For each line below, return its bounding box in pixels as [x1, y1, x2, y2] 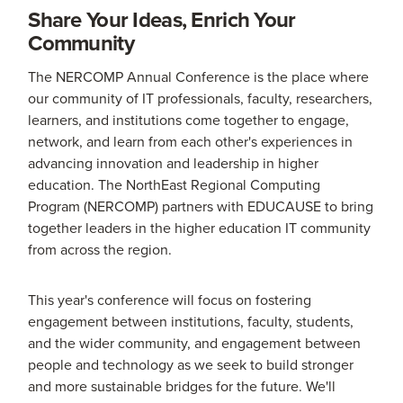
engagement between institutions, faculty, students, [28, 311, 354, 332]
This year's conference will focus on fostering [28, 290, 312, 310]
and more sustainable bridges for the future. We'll [28, 376, 336, 397]
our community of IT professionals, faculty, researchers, [28, 88, 373, 109]
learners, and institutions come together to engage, [28, 110, 350, 130]
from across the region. [28, 239, 173, 260]
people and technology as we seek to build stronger [28, 354, 354, 375]
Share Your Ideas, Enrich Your [28, 4, 296, 36]
